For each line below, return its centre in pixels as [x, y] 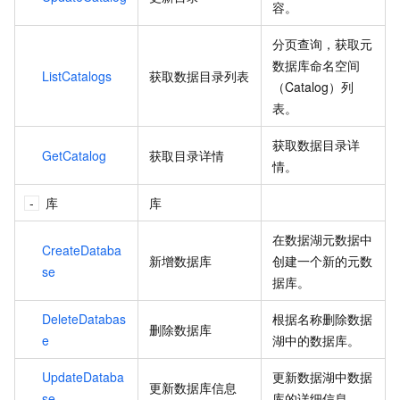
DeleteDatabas [84, 318]
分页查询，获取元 [322, 43]
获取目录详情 [187, 155]
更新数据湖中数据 [322, 376]
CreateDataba [82, 250]
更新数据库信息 [193, 387]
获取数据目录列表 [199, 75]
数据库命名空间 [316, 65]
